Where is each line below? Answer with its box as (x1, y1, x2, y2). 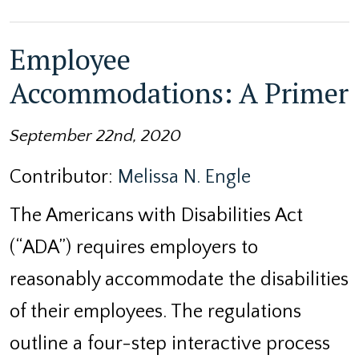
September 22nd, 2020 (10, 126, 181, 146)
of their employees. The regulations (10, 301, 301, 322)
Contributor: (10, 166, 118, 188)
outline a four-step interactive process (10, 333, 330, 354)
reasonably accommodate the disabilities (10, 268, 349, 290)
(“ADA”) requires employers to (10, 236, 258, 258)
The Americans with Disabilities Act (10, 204, 303, 226)
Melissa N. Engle (118, 166, 251, 188)
